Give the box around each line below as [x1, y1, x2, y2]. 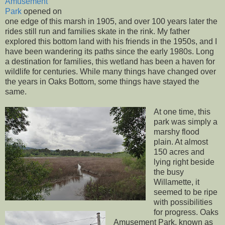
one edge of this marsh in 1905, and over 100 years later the [5, 17, 217, 26]
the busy [153, 167, 184, 176]
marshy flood [153, 127, 199, 136]
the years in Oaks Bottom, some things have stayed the [5, 77, 199, 86]
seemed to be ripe [153, 187, 217, 196]
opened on [22, 7, 62, 16]
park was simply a [153, 117, 217, 126]
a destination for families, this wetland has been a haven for [5, 57, 215, 66]
